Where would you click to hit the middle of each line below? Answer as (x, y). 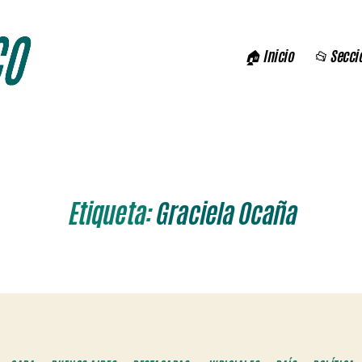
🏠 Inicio (269, 55)
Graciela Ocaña (225, 214)
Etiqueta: (109, 214)
